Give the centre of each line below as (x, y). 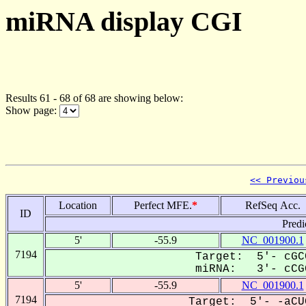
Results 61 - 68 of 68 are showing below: (94, 98)
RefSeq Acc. (273, 205)
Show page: (32, 110)
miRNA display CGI (124, 22)
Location (78, 205)
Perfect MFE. (163, 205)
